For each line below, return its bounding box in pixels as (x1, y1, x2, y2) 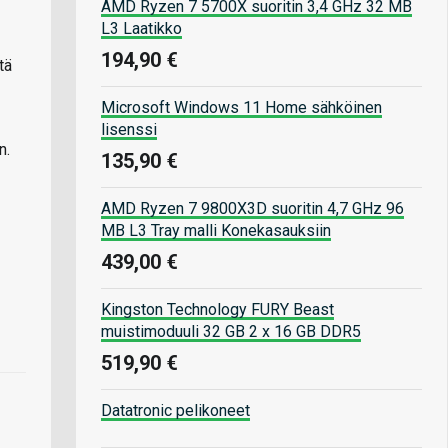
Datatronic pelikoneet (101, 400, 250, 420)
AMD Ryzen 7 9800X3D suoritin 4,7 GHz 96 (101, 198, 404, 218)
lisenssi (101, 119, 157, 139)
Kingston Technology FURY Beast (101, 299, 334, 319)
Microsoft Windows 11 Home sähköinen (101, 97, 382, 117)
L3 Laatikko (101, 18, 182, 38)
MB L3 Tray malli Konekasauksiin (101, 220, 331, 240)
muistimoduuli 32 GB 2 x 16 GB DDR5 (101, 321, 361, 341)
